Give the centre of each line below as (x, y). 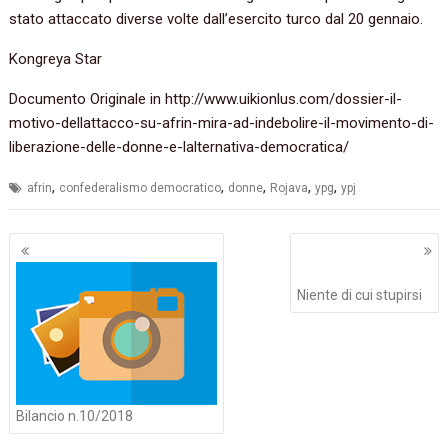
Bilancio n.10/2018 (75, 416)
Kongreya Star (56, 59)
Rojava (289, 188)
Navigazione (75, 243)
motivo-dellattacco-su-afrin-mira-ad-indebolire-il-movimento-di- (222, 123)
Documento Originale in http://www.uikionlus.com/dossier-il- (206, 99)
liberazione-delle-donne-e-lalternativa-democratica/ (179, 147)
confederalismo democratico (140, 188)
